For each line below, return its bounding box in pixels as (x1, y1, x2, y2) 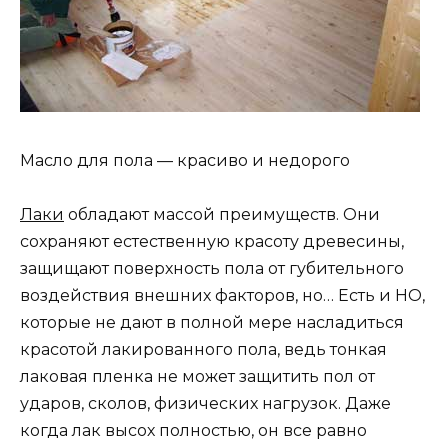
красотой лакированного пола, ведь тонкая (20, 340, 387, 360)
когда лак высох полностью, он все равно (20, 421, 367, 441)
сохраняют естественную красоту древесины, (20, 232, 404, 252)
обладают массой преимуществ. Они (64, 205, 380, 225)
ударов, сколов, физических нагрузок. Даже (20, 394, 391, 414)
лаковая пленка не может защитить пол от (20, 367, 375, 387)
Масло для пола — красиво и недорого (20, 151, 350, 171)
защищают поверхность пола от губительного (20, 259, 404, 279)
